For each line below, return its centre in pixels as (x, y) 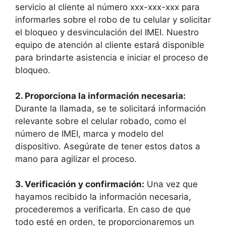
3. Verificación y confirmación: (80, 184)
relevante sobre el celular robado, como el (101, 121)
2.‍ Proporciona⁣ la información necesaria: (100, 96)
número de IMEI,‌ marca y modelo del (89, 133)
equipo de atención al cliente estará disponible (110, 45)
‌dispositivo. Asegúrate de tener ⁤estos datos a (108, 146)
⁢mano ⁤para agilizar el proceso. (76, 159)
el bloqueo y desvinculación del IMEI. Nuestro (107, 32)
